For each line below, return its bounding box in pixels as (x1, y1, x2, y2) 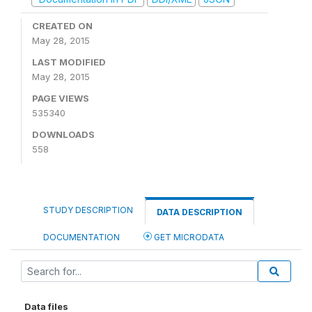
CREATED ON (32, 20, 93, 31)
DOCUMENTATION (43, 232, 120, 242)
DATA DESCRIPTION (157, 207, 242, 217)
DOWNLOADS (32, 129, 95, 140)
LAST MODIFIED (32, 56, 106, 68)
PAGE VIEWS (32, 93, 89, 104)
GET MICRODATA (152, 232, 224, 242)
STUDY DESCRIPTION (43, 205, 133, 215)
